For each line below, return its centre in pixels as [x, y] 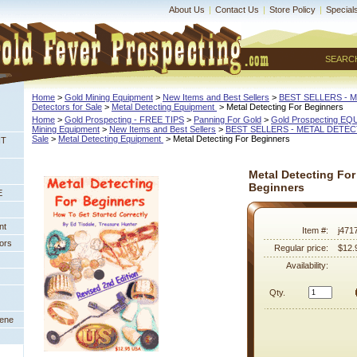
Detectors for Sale [67, 107]
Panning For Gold [228, 120]
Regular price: [301, 248]
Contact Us [237, 10]
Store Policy [292, 10]
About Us [187, 10]
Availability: [307, 265]
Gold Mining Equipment [109, 97]
